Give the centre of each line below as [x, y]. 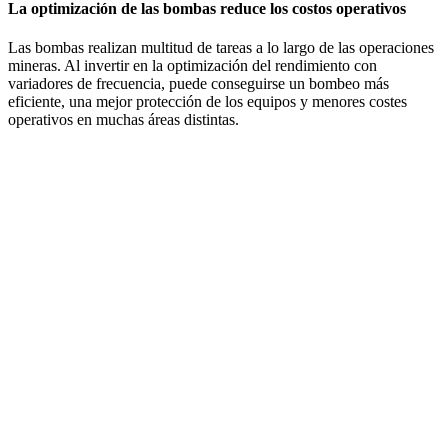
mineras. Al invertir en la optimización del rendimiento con [192, 66]
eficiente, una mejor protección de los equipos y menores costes [207, 102]
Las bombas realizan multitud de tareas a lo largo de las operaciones [221, 48]
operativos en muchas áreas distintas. [125, 120]
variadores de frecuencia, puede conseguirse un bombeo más [198, 84]
